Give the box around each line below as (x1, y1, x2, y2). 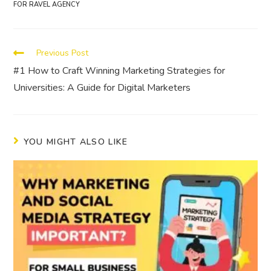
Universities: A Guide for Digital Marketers (13, 80, 191, 94)
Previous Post (36, 47, 89, 59)
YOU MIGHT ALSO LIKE (23, 135, 128, 148)
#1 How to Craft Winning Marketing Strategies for (13, 64, 226, 77)
